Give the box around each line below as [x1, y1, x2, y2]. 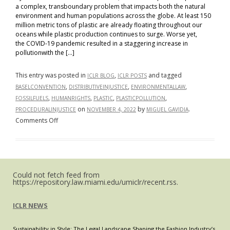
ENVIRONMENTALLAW [131, 83, 185, 90]
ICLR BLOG [87, 72, 114, 79]
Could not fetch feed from [13, 170, 100, 180]
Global [57, 172, 77, 181]
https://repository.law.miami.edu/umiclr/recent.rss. [13, 177, 178, 187]
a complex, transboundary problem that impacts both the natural [15, 2, 205, 11]
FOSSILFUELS [15, 94, 48, 102]
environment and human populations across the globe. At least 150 [15, 11, 211, 20]
